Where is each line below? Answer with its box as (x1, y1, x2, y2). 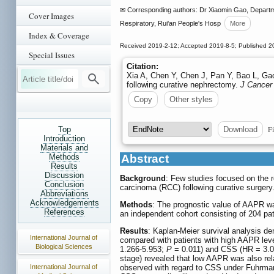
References (44, 207, 84, 217)
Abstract (121, 152, 169, 166)
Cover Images (29, 10, 74, 21)
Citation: (127, 62, 158, 72)
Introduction (43, 134, 85, 143)
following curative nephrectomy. (127, 80, 240, 90)
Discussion (45, 171, 84, 180)
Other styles (169, 95, 213, 105)
